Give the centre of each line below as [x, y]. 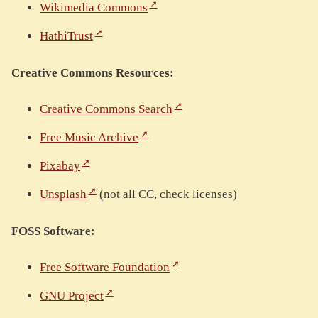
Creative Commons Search [106, 109]
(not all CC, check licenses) [166, 194]
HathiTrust [66, 36]
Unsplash [63, 194]
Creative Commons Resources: [93, 73]
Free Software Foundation [105, 268]
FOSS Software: [53, 231]
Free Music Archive [89, 138]
